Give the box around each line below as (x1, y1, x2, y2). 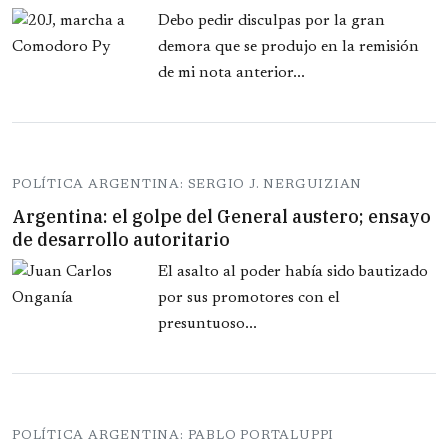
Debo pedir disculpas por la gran (158, 13, 385, 30)
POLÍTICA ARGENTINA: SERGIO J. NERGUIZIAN (12, 178, 363, 192)
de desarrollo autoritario (12, 228, 230, 252)
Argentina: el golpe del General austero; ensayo (12, 205, 431, 229)
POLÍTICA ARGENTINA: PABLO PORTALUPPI (12, 429, 335, 443)
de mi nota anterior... (158, 65, 305, 82)
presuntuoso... (158, 316, 257, 333)
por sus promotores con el (158, 290, 340, 307)
